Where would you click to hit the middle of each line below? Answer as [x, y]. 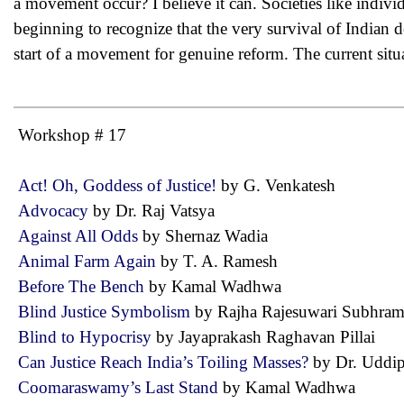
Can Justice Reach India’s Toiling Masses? [165, 362]
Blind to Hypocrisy [87, 337]
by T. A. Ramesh [226, 261]
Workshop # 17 [72, 135]
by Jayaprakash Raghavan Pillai [272, 337]
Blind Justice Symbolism [106, 312]
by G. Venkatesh [285, 185]
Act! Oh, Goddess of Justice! [119, 185]
